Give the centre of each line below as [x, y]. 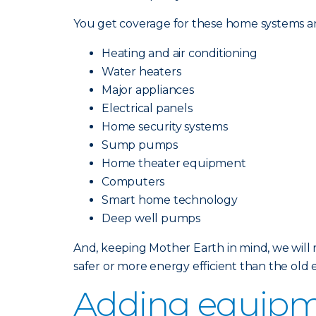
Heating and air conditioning [180, 53]
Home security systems [165, 127]
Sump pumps [140, 145]
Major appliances [148, 90]
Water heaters [141, 72]
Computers [133, 182]
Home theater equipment [174, 163]
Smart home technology [170, 200]
